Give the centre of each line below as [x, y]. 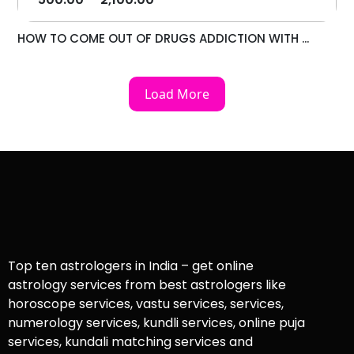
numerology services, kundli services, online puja [156, 323]
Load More [177, 94]
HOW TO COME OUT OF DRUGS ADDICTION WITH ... [164, 39]
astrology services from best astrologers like [147, 285]
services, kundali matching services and [130, 342]
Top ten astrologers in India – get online [131, 266]
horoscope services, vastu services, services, [146, 304]
